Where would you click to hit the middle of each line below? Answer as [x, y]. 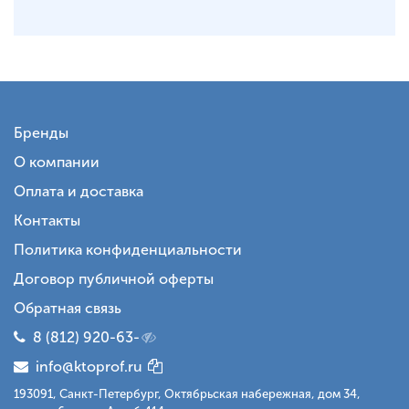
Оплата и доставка [79, 192]
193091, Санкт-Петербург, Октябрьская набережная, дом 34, [187, 394]
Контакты [47, 221]
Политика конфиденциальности [128, 250]
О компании [57, 163]
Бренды [41, 133]
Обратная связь [68, 309]
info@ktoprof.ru [85, 367]
